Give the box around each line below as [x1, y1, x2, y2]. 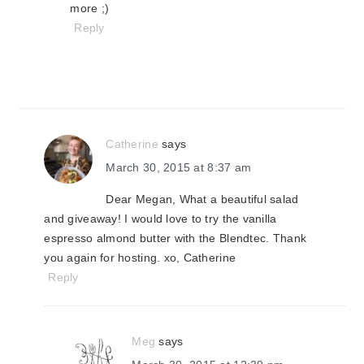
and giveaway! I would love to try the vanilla [44, 212, 277, 225]
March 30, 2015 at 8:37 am [106, 161, 252, 174]
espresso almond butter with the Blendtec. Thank [44, 232, 307, 245]
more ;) [70, 2, 110, 15]
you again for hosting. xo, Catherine [44, 251, 236, 264]
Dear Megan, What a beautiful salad [106, 193, 299, 206]
